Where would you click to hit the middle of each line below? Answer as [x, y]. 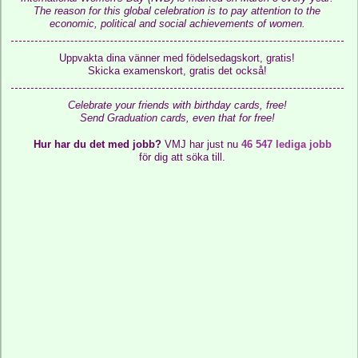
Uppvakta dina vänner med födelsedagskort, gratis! [177, 58]
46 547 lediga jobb [286, 144]
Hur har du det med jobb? [97, 144]
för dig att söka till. [183, 157]
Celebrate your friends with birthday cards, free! [177, 105]
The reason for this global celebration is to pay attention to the [177, 11]
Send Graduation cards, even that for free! [177, 118]
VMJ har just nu [201, 144]
